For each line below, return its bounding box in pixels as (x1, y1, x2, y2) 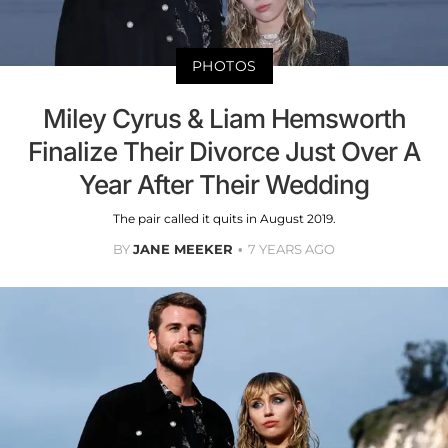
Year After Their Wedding (79, 169, 369, 201)
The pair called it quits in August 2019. (112, 211, 336, 227)
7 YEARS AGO (248, 241, 335, 258)
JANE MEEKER (133, 241, 233, 258)
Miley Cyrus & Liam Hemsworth (42, 103, 406, 135)
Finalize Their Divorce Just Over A (28, 136, 420, 168)
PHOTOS (191, 57, 257, 76)
